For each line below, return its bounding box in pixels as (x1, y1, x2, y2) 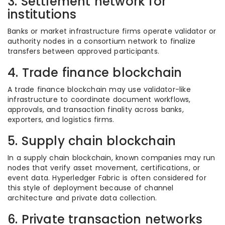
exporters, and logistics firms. (8, 115, 115, 125)
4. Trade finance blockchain (8, 64, 182, 81)
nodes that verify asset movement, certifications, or (8, 163, 200, 173)
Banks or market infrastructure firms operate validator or (8, 26, 216, 36)
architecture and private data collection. (8, 193, 157, 203)
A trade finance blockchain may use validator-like (8, 84, 191, 94)
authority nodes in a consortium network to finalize (8, 36, 196, 46)
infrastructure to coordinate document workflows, (8, 94, 191, 104)
